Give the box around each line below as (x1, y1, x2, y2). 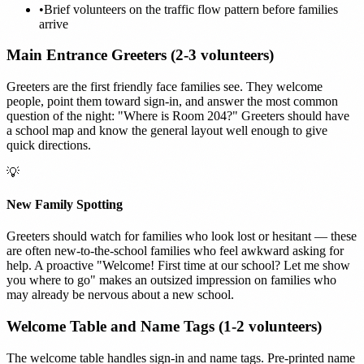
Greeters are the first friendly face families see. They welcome (6, 79, 323, 93)
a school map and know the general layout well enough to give (6, 123, 327, 137)
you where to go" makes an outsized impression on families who (6, 273, 336, 288)
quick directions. (6, 137, 91, 152)
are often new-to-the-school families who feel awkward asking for (6, 244, 344, 258)
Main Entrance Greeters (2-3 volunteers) (6, 46, 274, 64)
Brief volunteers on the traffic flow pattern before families (44, 2, 338, 16)
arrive (39, 16, 68, 31)
